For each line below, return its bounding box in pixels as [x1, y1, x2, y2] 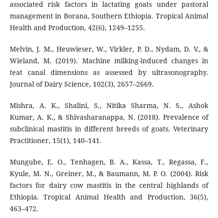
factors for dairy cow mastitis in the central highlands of [9, 181, 209, 190]
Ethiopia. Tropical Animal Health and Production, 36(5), [9, 192, 209, 202]
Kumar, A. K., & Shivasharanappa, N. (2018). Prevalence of [9, 112, 209, 122]
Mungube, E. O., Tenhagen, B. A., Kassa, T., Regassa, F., [9, 157, 209, 167]
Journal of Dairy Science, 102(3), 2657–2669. [9, 79, 154, 89]
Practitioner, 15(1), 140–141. [9, 136, 102, 145]
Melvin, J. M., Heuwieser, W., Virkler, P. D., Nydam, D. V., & [9, 44, 209, 54]
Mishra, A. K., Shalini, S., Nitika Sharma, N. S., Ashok [9, 101, 209, 110]
